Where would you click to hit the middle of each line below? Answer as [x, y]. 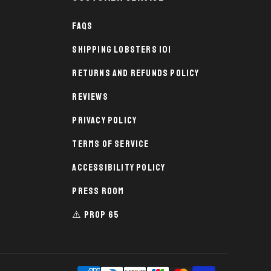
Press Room [98, 191]
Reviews [90, 97]
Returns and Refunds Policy [136, 73]
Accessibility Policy [119, 168]
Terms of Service [111, 144]
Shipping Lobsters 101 [122, 50]
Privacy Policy [105, 120]
